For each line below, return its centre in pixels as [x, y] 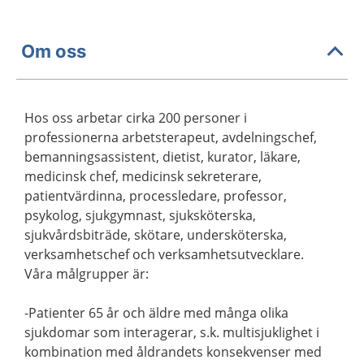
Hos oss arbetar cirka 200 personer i [136, 118]
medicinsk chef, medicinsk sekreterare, [143, 176]
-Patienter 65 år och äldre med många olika [156, 313]
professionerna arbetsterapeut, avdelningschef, [171, 137]
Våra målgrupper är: [87, 274]
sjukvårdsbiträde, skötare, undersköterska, [156, 235]
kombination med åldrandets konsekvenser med [173, 352]
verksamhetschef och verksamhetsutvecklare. [164, 254]
